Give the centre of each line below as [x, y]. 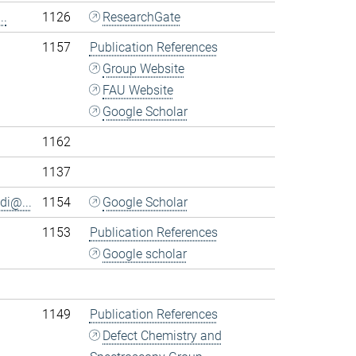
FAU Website [138, 90]
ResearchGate [142, 17]
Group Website [144, 69]
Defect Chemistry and [163, 336]
